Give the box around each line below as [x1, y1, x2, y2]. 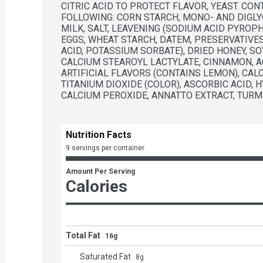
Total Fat [66, 231, 100, 240]
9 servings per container [66, 144, 144, 152]
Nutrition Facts [66, 129, 131, 140]
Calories [66, 177, 127, 196]
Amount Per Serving [66, 167, 135, 176]
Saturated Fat [80, 252, 131, 261]
